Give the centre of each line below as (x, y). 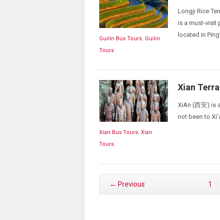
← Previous (127, 184)
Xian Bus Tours (119, 132)
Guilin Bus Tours (121, 39)
